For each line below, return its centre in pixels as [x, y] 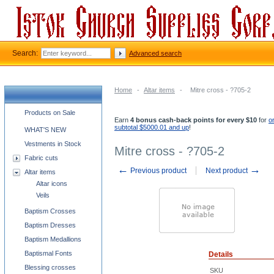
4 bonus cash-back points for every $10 [194, 120]
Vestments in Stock [53, 144]
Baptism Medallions [53, 239]
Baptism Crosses [50, 211]
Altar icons [52, 183]
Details [221, 254]
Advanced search [155, 53]
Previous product [157, 171]
